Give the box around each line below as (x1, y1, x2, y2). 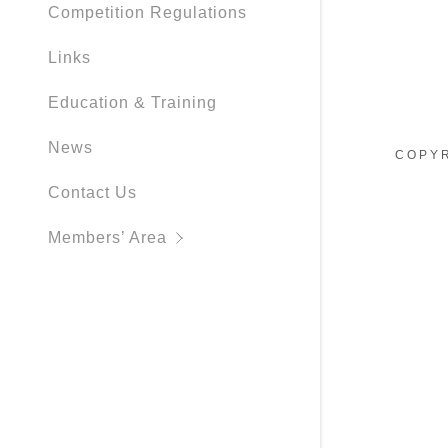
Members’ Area (48, 229, 167, 246)
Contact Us (48, 184, 137, 201)
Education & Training (48, 94, 217, 111)
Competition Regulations (48, 4, 247, 21)
